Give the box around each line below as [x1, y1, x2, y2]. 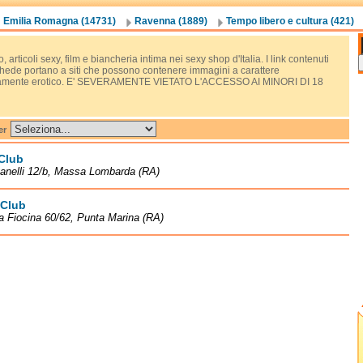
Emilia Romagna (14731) [2, 15, 116, 27]
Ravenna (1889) [134, 15, 207, 27]
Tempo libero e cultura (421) [225, 15, 354, 27]
